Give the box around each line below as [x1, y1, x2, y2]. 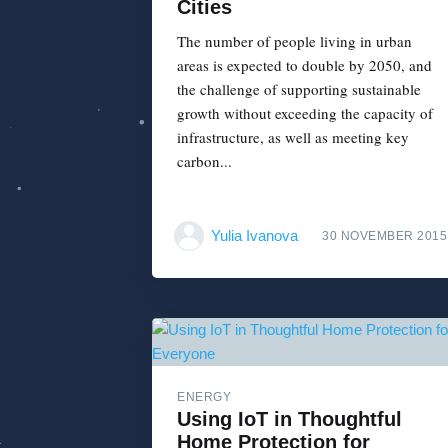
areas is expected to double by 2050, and [177, 55, 432, 76]
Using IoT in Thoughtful [177, 407, 402, 430]
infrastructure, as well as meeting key [177, 127, 409, 148]
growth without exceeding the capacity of [177, 103, 433, 124]
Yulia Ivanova [211, 226, 298, 244]
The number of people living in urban [177, 31, 412, 52]
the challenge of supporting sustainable [177, 79, 421, 100]
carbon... [177, 151, 232, 172]
